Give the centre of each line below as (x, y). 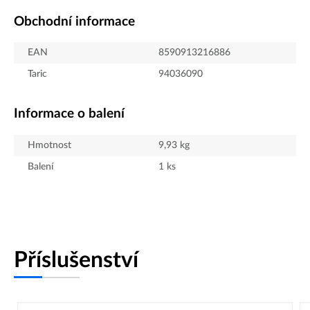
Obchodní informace (74, 21)
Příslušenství (76, 261)
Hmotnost (49, 146)
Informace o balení (69, 114)
